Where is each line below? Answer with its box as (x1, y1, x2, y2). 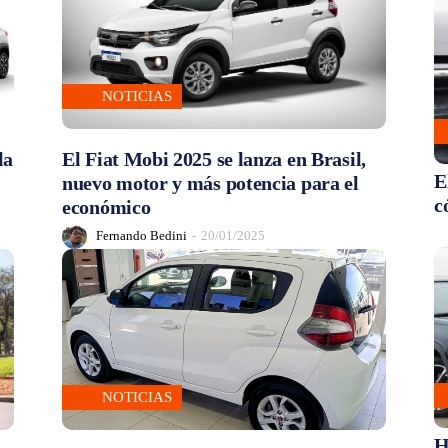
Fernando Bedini (96, 228, 187, 244)
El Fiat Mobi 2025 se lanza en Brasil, (62, 147, 366, 170)
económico (62, 195, 151, 218)
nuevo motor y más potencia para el (62, 171, 359, 194)
